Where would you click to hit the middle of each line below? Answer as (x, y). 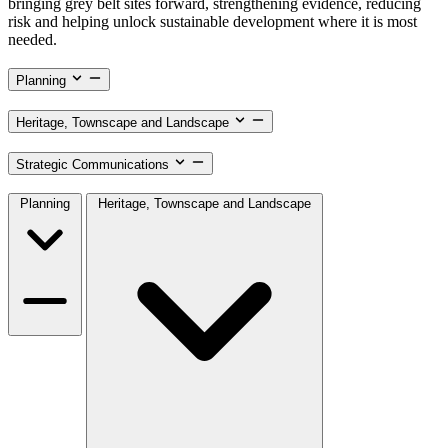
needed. (32, 40)
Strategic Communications (92, 164)
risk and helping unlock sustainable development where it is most (212, 22)
